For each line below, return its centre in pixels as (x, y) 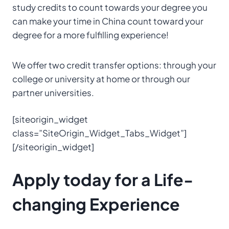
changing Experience (96, 204)
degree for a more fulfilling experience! (90, 35)
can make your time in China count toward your (108, 21)
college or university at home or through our (101, 78)
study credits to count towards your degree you (110, 7)
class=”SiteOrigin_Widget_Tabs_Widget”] (99, 133)
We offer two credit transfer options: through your (114, 65)
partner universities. (53, 92)
